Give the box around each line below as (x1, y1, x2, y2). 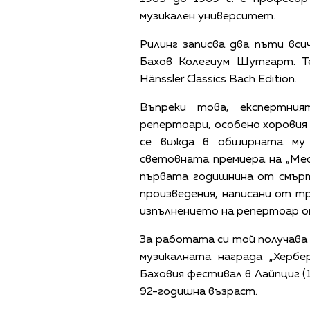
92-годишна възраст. (140, 286, 257, 298)
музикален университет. (140, 10, 275, 22)
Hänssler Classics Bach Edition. (140, 73, 297, 85)
